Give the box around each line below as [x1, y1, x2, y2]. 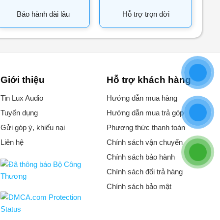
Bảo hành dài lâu [17, 9, 70, 18]
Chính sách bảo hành [106, 153, 175, 162]
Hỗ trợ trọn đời [122, 9, 169, 18]
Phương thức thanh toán [106, 123, 185, 132]
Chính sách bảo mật [106, 182, 171, 191]
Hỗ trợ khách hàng [106, 74, 191, 85]
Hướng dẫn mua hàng [106, 94, 177, 103]
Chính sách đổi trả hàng [106, 167, 183, 176]
